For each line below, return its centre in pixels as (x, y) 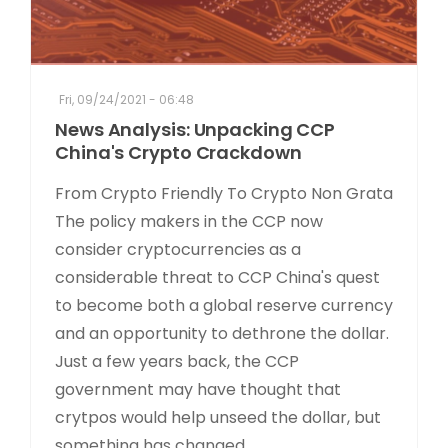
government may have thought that (198, 390)
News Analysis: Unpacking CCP (195, 130)
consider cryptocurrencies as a (178, 250)
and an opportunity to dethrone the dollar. (222, 334)
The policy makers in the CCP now (189, 222)
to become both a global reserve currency (224, 306)
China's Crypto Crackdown (178, 153)
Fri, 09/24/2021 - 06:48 (126, 100)
